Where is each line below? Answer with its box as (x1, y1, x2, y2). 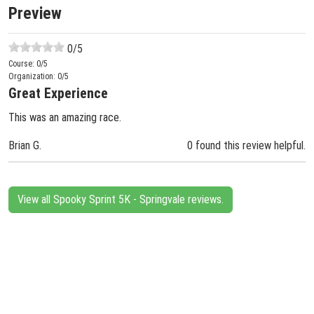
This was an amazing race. (8, 111, 121, 124)
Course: (8, 59, 36, 69)
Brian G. (8, 139, 41, 152)
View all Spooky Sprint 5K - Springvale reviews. (18, 193, 224, 206)
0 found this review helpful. (187, 139, 306, 152)
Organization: (8, 71, 57, 81)
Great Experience (8, 85, 108, 102)
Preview (8, 4, 62, 23)
